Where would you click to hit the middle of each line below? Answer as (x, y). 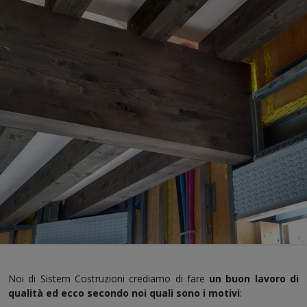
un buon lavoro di (254, 279)
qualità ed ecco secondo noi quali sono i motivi (124, 293)
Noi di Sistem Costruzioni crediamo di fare (109, 279)
